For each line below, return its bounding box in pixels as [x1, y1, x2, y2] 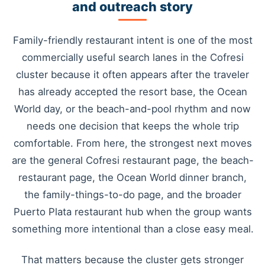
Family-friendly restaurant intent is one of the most [12, 34, 253, 47]
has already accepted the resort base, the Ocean [18, 86, 247, 98]
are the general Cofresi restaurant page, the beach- [11, 154, 254, 167]
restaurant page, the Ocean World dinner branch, [18, 172, 247, 184]
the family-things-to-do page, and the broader [24, 189, 241, 201]
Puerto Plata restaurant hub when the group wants [13, 206, 252, 218]
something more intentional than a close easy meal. [11, 223, 254, 235]
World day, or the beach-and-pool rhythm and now [14, 103, 251, 115]
